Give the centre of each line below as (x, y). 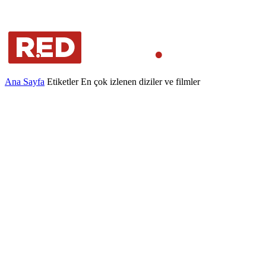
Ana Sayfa (25, 82)
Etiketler (63, 82)
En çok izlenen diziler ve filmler (140, 82)
